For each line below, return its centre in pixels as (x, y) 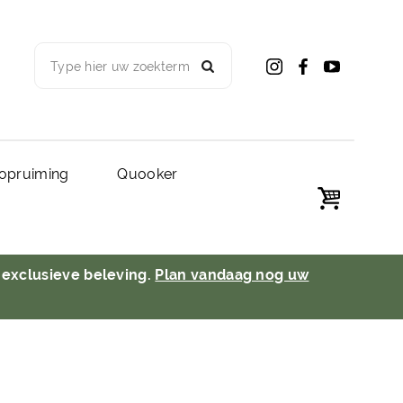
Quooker (148, 174)
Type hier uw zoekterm (120, 67)
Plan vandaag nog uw (232, 275)
